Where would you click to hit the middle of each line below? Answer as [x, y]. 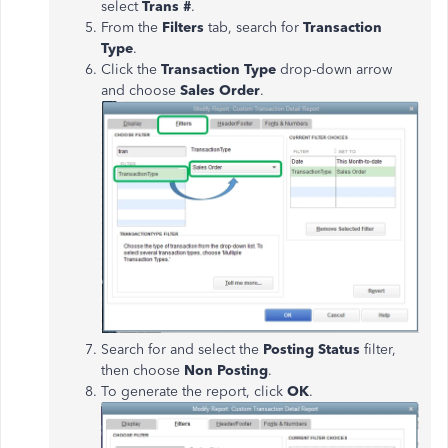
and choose [140, 90]
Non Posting [226, 371]
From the [131, 27]
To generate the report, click [194, 392]
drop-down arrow [336, 69]
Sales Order [220, 90]
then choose [142, 371]
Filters [185, 27]
